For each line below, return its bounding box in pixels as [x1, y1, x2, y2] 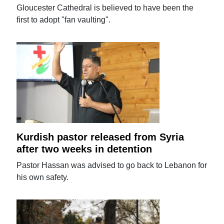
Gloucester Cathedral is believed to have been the [16, 3, 194, 12]
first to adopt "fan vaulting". [16, 15, 111, 24]
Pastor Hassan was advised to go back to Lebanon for [16, 161, 207, 170]
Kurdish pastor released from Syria [16, 131, 184, 143]
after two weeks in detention [16, 143, 152, 155]
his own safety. [16, 173, 69, 182]
